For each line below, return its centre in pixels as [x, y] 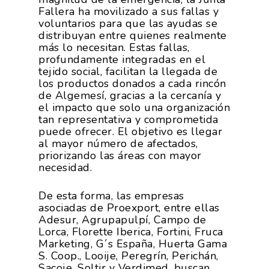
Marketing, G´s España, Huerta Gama [133, 243]
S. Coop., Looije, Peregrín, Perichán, [128, 255]
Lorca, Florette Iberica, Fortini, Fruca [131, 231]
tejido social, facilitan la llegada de [128, 71]
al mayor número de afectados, [118, 143]
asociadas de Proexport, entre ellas [129, 207]
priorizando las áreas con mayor [120, 155]
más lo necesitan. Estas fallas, [114, 47]
